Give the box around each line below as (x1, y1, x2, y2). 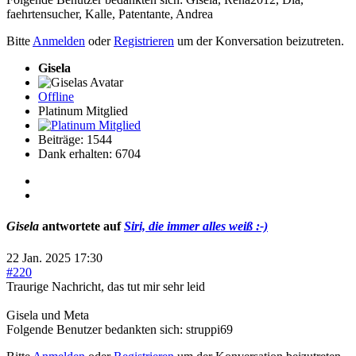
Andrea (176, 7, 213, 21)
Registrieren (114, 34, 174, 48)
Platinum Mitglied (38, 104, 128, 118)
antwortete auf (39, 219, 124, 234)
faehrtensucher (6, 7, 79, 21)
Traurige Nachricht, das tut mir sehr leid (6, 279, 205, 293)
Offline (38, 90, 74, 103)
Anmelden (33, 34, 85, 48)
